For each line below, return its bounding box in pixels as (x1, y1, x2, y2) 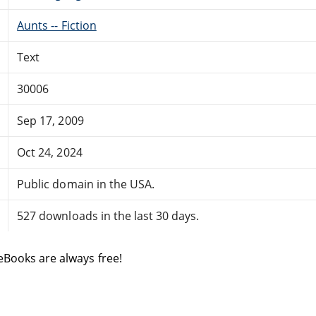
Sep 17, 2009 (17, 112, 84, 128)
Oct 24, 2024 (17, 144, 83, 160)
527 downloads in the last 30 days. (17, 207, 200, 224)
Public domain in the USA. (17, 176, 155, 192)
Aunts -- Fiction (17, 17, 97, 33)
